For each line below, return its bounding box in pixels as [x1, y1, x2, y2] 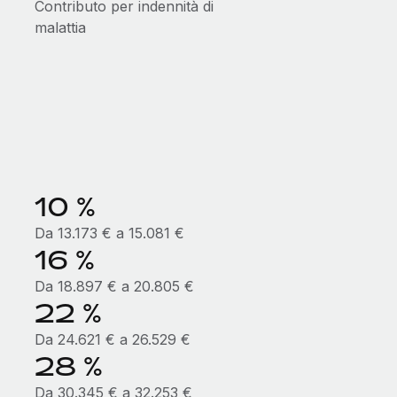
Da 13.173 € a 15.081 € [34, 224, 184, 242]
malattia [34, 19, 86, 36]
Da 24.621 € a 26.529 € [34, 331, 191, 348]
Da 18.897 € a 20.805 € [34, 277, 194, 295]
